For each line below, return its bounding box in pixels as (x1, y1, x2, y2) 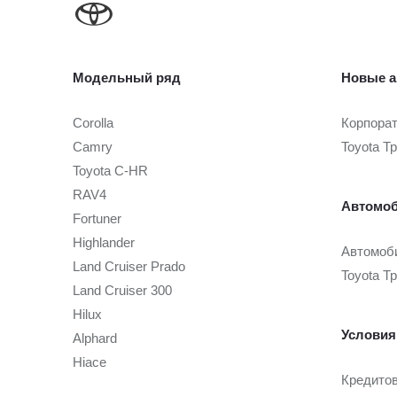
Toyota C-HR (73, 163, 148, 179)
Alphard (73, 331, 117, 346)
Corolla (73, 115, 113, 131)
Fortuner (73, 211, 121, 227)
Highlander (73, 235, 135, 251)
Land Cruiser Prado (73, 259, 185, 275)
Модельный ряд (73, 70, 181, 86)
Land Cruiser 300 (73, 283, 172, 299)
